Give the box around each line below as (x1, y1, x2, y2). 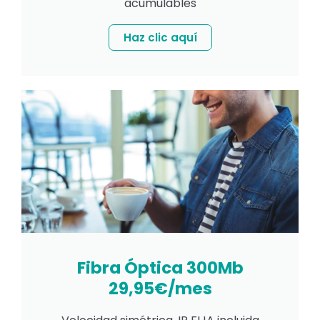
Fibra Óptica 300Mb (76, 256, 244, 280)
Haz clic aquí (123, 30, 197, 46)
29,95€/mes (108, 277, 212, 301)
